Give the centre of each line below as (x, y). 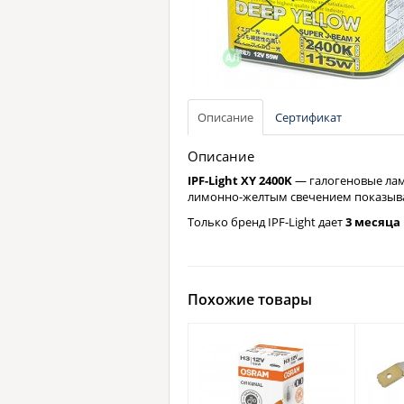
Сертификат (308, 117)
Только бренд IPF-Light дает (266, 222)
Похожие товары (250, 299)
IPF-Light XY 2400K (240, 180)
